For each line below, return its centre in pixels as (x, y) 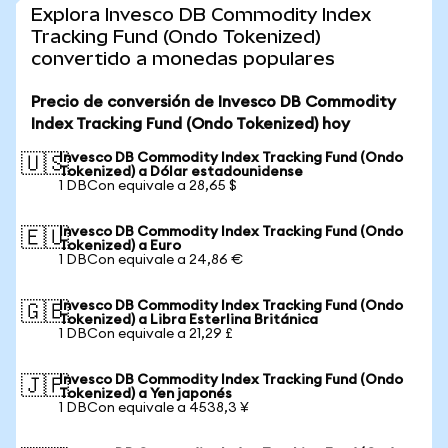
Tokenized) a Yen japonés (145, 394)
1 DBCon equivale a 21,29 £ (146, 334)
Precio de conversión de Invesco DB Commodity (213, 102)
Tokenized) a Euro (120, 246)
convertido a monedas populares (183, 58)
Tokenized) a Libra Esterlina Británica (188, 320)
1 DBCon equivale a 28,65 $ (148, 186)
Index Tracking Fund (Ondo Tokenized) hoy (190, 124)
